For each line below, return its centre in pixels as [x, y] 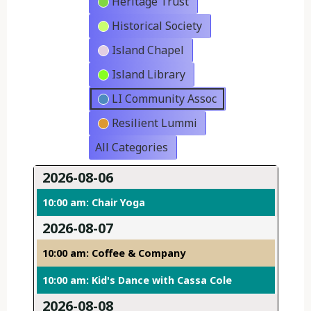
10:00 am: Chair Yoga [93, 203]
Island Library [148, 75]
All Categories [131, 148]
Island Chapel [148, 50]
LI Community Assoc [164, 99]
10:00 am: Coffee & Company [114, 253]
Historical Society [157, 26]
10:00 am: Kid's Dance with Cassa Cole [137, 280]
